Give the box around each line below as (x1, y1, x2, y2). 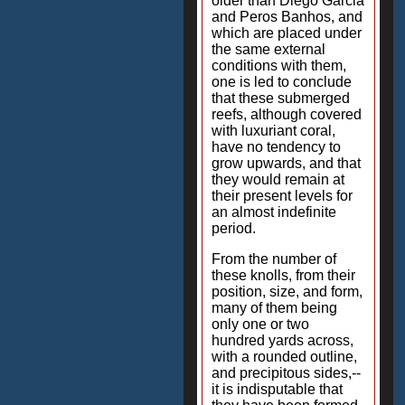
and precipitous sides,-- (212, 365, 361, 381)
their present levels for (212, 188, 353, 203)
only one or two (212, 316, 309, 332)
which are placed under (212, 25, 362, 41)
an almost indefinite (212, 204, 336, 220)
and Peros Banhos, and (212, 9, 363, 24)
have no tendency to (212, 139, 341, 155)
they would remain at (212, 172, 344, 187)
